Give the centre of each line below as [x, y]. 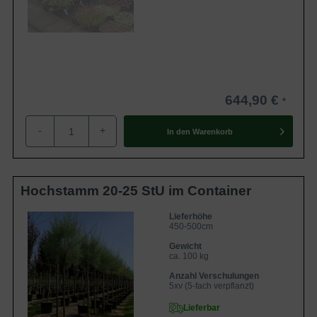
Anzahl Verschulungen [214, 276]
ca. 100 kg [189, 256]
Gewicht [185, 246]
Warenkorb [212, 131]
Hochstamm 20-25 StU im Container [136, 191]
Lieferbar [202, 308]
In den [178, 131]
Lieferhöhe [191, 217]
